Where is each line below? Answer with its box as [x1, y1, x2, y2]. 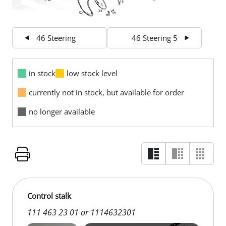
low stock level [67, 68, 118, 79]
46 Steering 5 [132, 33, 178, 43]
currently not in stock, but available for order [29, 87, 184, 98]
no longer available [29, 106, 95, 117]
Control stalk [27, 191, 71, 201]
